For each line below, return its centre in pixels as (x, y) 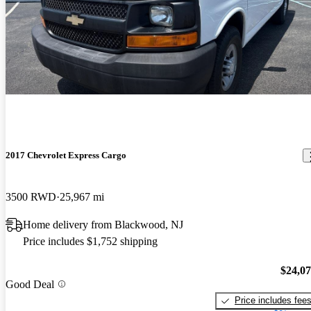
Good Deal (30, 284)
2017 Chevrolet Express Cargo (66, 155)
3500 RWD (31, 196)
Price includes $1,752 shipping (90, 241)
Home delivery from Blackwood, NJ (103, 224)
